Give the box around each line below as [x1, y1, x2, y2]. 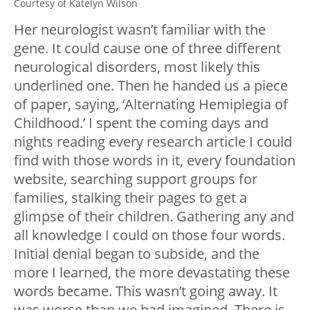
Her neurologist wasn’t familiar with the [14, 20, 266, 39]
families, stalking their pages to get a [14, 188, 247, 208]
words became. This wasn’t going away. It [14, 282, 277, 301]
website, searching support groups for [14, 170, 257, 189]
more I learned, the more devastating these [14, 263, 290, 282]
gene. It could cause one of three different [14, 39, 281, 58]
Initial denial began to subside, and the [14, 244, 259, 264]
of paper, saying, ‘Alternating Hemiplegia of [14, 95, 288, 114]
